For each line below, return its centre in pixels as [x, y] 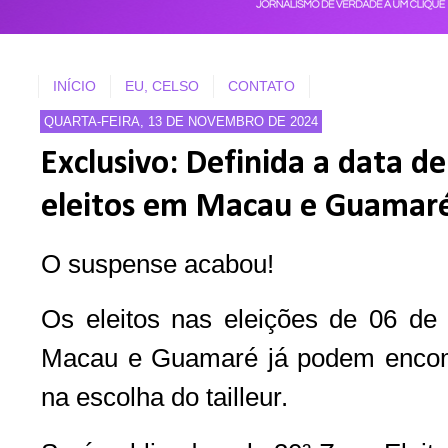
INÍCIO [74, 86]
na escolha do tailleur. [175, 397]
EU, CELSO [162, 86]
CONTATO [261, 86]
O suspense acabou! [157, 264]
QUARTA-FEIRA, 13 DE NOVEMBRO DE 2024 [181, 121]
